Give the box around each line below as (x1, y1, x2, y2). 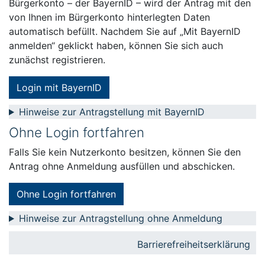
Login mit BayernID (17, 82, 102, 93)
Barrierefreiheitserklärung (137, 238, 250, 250)
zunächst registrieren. (9, 54, 105, 66)
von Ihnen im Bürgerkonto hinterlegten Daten (9, 11, 210, 23)
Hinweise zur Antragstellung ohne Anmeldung (18, 212, 222, 224)
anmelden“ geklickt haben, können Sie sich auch (9, 40, 223, 51)
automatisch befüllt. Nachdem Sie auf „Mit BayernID (9, 25, 241, 37)
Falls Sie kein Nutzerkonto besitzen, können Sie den (9, 146, 241, 158)
